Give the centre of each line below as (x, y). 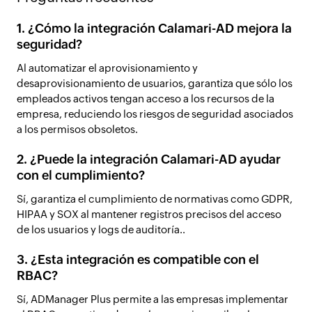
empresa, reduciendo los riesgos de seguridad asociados (155, 114)
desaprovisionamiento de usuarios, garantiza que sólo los (155, 83)
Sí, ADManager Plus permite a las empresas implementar (153, 299)
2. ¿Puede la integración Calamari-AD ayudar (149, 159)
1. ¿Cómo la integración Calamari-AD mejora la (154, 28)
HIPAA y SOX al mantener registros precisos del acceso (149, 214)
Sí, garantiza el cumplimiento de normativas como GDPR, (155, 199)
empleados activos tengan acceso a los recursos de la (146, 99)
